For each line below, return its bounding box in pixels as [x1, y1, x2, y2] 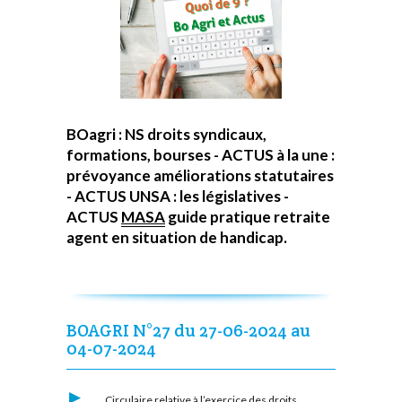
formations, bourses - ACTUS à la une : [66, 145, 335, 165]
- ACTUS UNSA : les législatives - [66, 187, 289, 206]
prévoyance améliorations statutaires [66, 166, 334, 186]
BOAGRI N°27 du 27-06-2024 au [66, 319, 310, 341]
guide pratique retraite [165, 207, 330, 227]
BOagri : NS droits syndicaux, [66, 125, 267, 144]
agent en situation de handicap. [66, 228, 287, 248]
